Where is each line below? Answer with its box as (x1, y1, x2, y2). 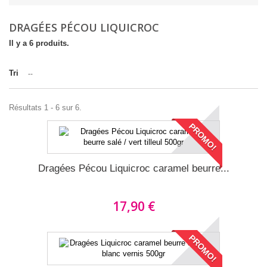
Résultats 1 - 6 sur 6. (9, 103, 82, 112)
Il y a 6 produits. (9, 39, 69, 48)
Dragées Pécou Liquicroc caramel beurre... (38, 163, 229, 174)
